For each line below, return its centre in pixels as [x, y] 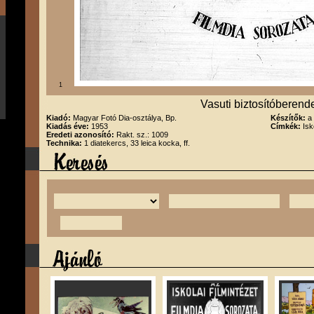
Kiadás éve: [69, 126]
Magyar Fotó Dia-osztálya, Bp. [125, 118]
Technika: [65, 143]
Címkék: [287, 126]
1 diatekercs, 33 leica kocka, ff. [137, 143]
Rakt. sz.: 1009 [142, 135]
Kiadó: [60, 118]
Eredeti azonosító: [81, 135]
